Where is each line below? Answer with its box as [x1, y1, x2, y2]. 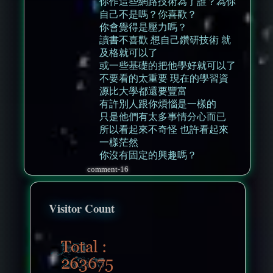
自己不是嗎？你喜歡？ [99, 9, 197, 20]
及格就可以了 [99, 48, 158, 58]
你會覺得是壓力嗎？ [99, 22, 188, 33]
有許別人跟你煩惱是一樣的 [99, 99, 217, 110]
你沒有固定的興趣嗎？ [99, 150, 197, 161]
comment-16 [87, 165, 129, 174]
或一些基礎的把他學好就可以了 [99, 60, 236, 71]
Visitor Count [49, 200, 115, 217]
